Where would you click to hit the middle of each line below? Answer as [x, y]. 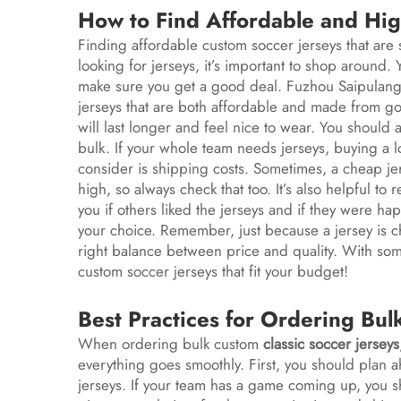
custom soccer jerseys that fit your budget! [215, 271]
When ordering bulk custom [168, 344]
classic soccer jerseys [331, 344]
